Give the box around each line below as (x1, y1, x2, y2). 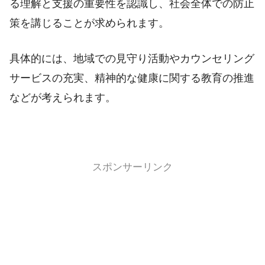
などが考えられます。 (9, 91, 116, 104)
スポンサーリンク (92, 160, 173, 173)
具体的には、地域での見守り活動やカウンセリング (9, 52, 254, 64)
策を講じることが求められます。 (9, 17, 169, 30)
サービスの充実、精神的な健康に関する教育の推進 (9, 72, 254, 84)
